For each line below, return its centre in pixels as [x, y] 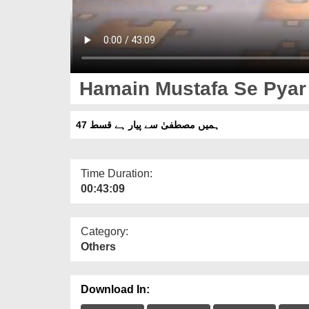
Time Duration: [117, 173]
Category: [104, 231]
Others [98, 246]
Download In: [115, 289]
